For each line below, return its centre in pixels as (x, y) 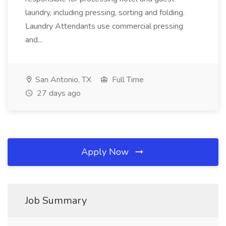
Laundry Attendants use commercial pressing (104, 26)
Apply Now (106, 152)
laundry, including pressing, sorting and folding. (105, 13)
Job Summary (56, 201)
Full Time (127, 80)
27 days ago (58, 93)
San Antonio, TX (62, 80)
